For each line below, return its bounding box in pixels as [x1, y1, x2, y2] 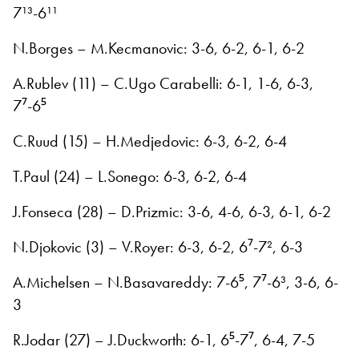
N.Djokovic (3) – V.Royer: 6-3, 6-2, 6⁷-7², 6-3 [13, 236, 303, 257]
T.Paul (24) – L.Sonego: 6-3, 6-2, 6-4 [13, 165, 247, 187]
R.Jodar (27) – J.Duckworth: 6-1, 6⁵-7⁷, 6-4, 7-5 [13, 329, 315, 350]
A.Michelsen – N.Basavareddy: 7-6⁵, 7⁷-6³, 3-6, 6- [13, 271, 338, 292]
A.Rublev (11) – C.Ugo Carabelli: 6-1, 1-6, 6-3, [13, 72, 313, 94]
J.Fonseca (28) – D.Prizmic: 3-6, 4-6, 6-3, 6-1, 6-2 [13, 200, 331, 222]
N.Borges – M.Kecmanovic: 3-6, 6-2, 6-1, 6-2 [13, 37, 305, 58]
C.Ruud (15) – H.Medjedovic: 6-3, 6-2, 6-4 [13, 130, 287, 151]
